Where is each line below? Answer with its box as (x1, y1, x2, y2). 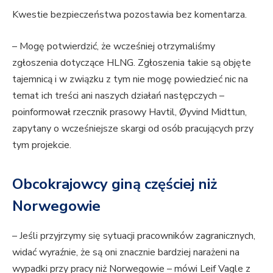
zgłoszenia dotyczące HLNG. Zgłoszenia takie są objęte (12, 56, 251, 70)
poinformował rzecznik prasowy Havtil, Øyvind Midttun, (12, 105, 247, 119)
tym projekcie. (12, 138, 71, 152)
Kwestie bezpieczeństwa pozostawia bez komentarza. (12, 8, 249, 22)
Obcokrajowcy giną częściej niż (12, 174, 217, 194)
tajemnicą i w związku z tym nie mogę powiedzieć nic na (12, 73, 248, 87)
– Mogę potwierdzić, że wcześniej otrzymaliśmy (12, 40, 215, 54)
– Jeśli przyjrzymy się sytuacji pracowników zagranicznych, (12, 229, 255, 243)
